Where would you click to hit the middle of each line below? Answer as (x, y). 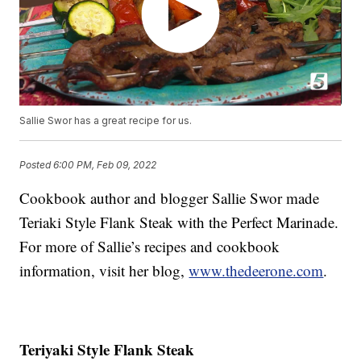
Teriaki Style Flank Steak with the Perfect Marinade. (179, 222)
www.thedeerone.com (256, 271)
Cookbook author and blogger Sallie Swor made (170, 198)
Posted (37, 164)
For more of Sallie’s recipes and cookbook (150, 247)
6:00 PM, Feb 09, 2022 (105, 164)
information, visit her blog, (104, 271)
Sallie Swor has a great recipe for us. (106, 121)
